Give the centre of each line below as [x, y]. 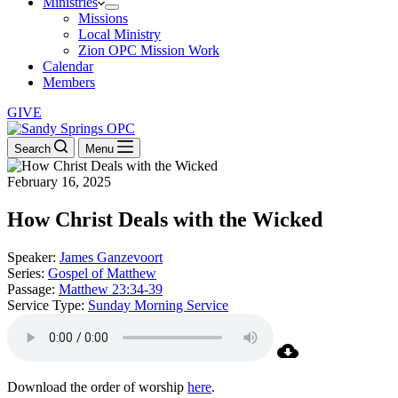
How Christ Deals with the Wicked [165, 219]
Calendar [68, 66]
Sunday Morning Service [158, 305]
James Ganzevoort [111, 257]
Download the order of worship [97, 386]
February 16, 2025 [59, 182]
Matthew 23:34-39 [111, 289]
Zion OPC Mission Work [149, 50]
